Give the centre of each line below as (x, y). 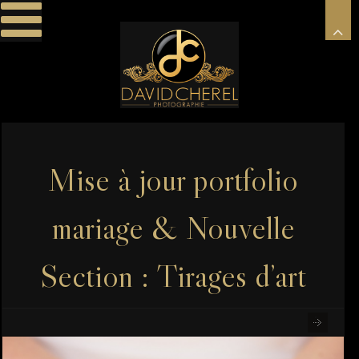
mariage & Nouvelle (173, 228)
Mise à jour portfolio (173, 180)
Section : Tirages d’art (173, 276)
